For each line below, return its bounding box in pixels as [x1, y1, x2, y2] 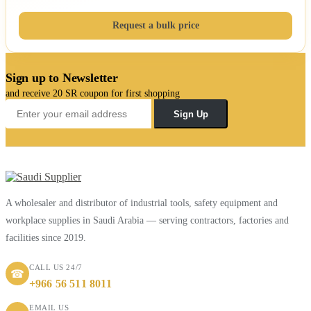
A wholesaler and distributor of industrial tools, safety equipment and [6, 198, 278, 209]
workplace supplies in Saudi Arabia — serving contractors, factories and [6, 215, 289, 226]
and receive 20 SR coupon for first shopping [6, 87, 180, 99]
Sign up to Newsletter [6, 70, 118, 85]
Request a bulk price [112, 19, 199, 31]
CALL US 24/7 [29, 263, 83, 272]
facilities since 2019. [6, 233, 86, 244]
